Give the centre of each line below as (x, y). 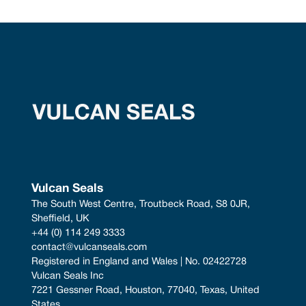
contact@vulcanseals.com (89, 247)
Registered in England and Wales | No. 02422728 (139, 262)
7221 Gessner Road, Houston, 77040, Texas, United (147, 290)
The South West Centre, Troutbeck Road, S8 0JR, (142, 204)
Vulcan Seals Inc (68, 276)
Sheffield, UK (61, 219)
